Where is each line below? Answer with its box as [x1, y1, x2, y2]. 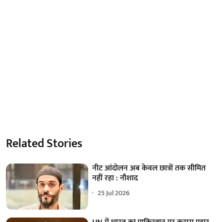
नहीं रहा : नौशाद [92, 171, 138, 185]
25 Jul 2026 [98, 187, 130, 199]
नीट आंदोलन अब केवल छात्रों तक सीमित [92, 161, 206, 175]
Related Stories [6, 133, 82, 154]
